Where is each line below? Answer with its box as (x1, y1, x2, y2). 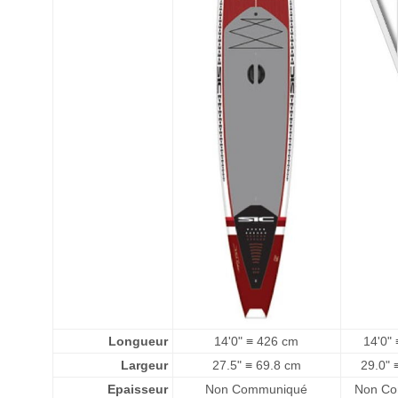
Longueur (107, 334, 168, 348)
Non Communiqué (205, 382, 308, 396)
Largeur (120, 358, 168, 372)
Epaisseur (107, 382, 168, 396)
